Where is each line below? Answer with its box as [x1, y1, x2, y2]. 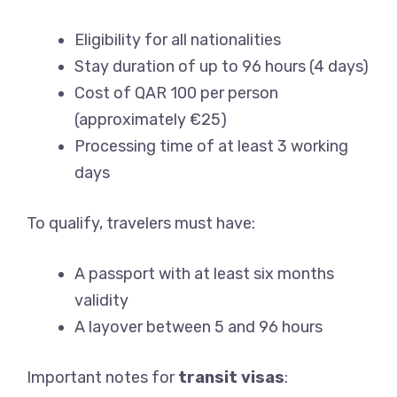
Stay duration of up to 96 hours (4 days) [74, 57, 369, 77]
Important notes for [27, 368, 178, 388]
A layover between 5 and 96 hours [74, 317, 323, 338]
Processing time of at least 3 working [74, 136, 348, 157]
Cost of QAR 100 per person [74, 83, 278, 104]
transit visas [178, 368, 284, 388]
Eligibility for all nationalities [74, 30, 281, 51]
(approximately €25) [74, 110, 227, 130]
